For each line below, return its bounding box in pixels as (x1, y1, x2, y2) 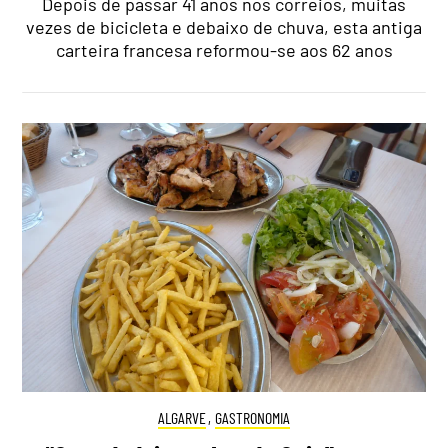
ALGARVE (157, 407, 206, 427)
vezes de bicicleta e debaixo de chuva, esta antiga (26, 16, 422, 39)
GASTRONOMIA (215, 407, 291, 427)
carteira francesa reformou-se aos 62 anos (55, 39, 393, 62)
